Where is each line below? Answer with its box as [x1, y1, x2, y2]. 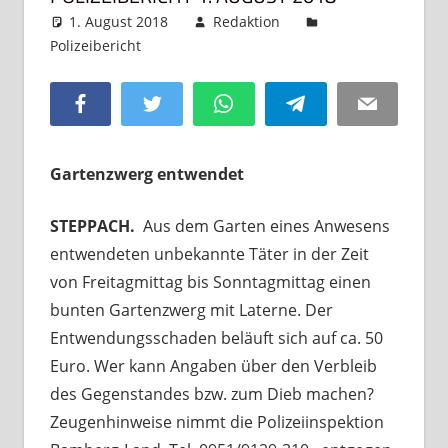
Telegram [304, 92, 369, 112]
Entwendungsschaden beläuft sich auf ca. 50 [49, 326, 383, 349]
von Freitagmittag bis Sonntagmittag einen [49, 270, 371, 293]
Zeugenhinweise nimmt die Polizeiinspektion [49, 410, 384, 433]
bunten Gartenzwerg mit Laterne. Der [49, 298, 333, 321]
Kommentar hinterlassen [181, 35, 349, 55]
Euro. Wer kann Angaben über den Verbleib [49, 354, 377, 377]
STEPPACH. [49, 214, 143, 237]
